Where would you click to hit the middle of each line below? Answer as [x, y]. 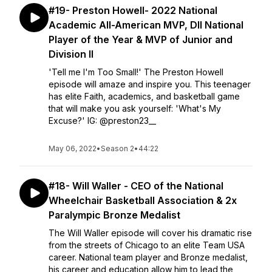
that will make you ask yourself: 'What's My [135, 108]
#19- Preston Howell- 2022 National [133, 10]
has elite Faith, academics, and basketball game [144, 96]
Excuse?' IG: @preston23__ [102, 121]
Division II [71, 54]
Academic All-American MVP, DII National [146, 25]
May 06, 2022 [73, 148]
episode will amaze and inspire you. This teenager [150, 84]
